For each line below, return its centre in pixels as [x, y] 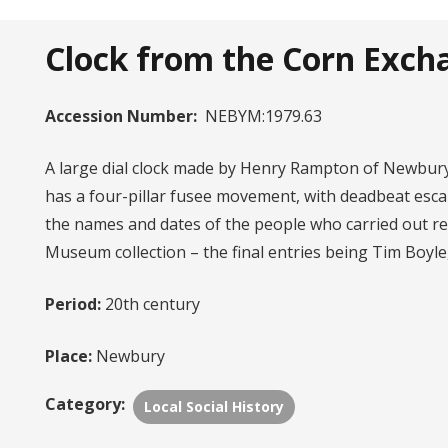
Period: [72, 304]
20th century [150, 304]
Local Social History [214, 406]
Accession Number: [120, 116]
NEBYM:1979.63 [263, 116]
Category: [84, 404]
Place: [68, 356]
